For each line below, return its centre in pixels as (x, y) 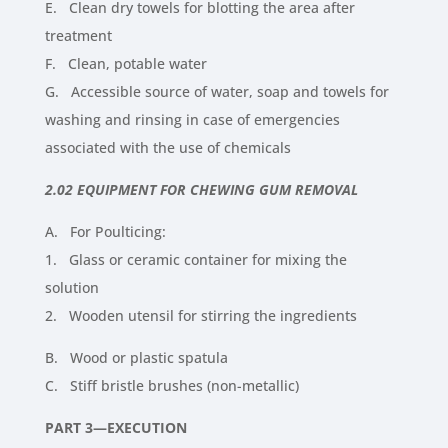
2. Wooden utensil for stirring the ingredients (200, 316)
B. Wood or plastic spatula (136, 358)
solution (71, 288)
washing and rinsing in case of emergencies (192, 120)
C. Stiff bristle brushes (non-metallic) (171, 386)
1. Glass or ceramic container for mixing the (195, 260)
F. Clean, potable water (125, 64)
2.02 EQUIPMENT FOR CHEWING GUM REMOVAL (201, 190)
